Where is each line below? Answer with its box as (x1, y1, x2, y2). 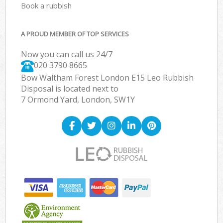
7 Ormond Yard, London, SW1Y (21, 94, 135, 106)
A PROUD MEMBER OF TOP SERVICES (21, 29, 129, 39)
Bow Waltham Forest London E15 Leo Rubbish (21, 72, 194, 84)
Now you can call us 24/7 (21, 49, 113, 60)
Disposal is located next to (21, 83, 119, 95)
